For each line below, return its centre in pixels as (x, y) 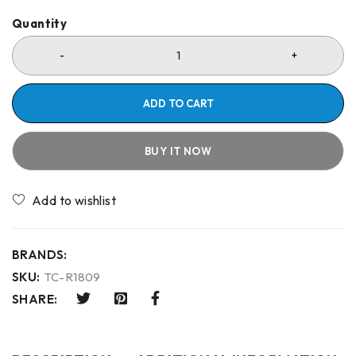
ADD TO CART (178, 103)
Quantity (40, 23)
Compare (196, 200)
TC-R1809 (72, 277)
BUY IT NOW (178, 151)
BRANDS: (40, 255)
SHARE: (35, 300)
